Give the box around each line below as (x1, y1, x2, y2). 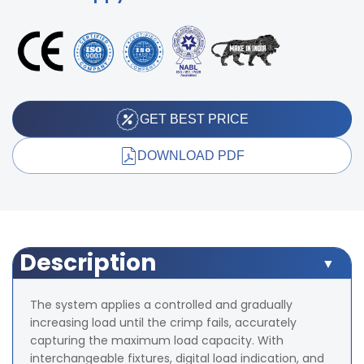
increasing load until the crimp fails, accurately (30, 314, 297, 331)
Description (19, 247, 157, 279)
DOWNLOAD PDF (137, 148, 245, 162)
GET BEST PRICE (140, 111, 249, 126)
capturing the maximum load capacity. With (30, 332, 284, 349)
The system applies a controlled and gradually (30, 297, 292, 314)
